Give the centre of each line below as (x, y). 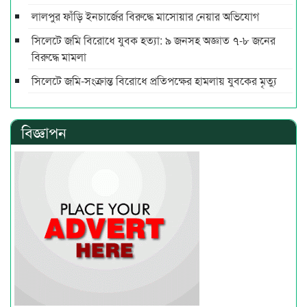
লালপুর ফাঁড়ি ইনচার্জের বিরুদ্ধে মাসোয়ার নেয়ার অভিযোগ (145, 16)
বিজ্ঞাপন (44, 132)
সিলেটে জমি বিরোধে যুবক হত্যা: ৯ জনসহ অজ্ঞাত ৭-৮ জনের (153, 40)
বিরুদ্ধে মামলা (59, 57)
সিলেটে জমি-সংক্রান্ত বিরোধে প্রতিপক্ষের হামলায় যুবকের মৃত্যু (154, 81)
